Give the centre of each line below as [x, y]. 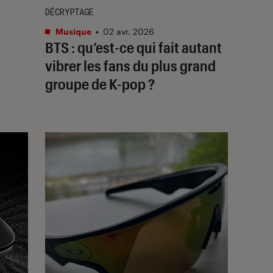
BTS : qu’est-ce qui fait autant [133, 47]
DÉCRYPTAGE [69, 12]
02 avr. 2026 [129, 31]
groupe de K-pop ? [100, 83]
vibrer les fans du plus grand [130, 65]
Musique [73, 31]
